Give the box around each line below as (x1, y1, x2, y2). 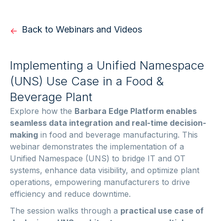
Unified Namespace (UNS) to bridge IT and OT (10, 153, 185, 163)
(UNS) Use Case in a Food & (10, 74, 164, 88)
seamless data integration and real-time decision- (10, 118, 206, 128)
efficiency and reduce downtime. (10, 189, 131, 199)
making (10, 130, 38, 140)
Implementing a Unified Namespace (10, 58, 204, 73)
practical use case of (120, 206, 204, 216)
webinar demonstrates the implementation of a (10, 142, 184, 151)
